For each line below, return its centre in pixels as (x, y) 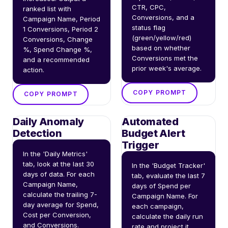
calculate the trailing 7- (60, 194)
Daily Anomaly (48, 121)
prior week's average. (167, 68)
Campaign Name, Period (62, 19)
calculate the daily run (167, 216)
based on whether (161, 48)
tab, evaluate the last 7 (168, 175)
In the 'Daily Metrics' (55, 153)
